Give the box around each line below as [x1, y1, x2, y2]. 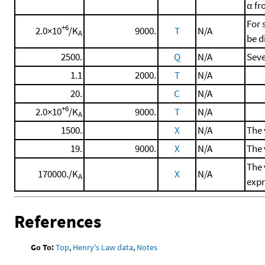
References [14, 210, 101, 233]
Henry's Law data [73, 242, 134, 253]
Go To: [31, 242, 54, 253]
